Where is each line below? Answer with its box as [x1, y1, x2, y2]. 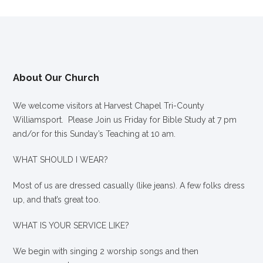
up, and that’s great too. [13, 194, 101, 204]
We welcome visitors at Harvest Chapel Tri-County [13, 100, 205, 110]
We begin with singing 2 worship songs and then [13, 246, 199, 256]
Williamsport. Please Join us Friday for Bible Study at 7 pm [13, 114, 237, 124]
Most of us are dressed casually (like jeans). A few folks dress [13, 180, 245, 190]
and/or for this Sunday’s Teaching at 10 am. [13, 129, 176, 139]
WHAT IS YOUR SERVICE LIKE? [13, 220, 130, 230]
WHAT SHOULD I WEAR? [13, 154, 109, 164]
